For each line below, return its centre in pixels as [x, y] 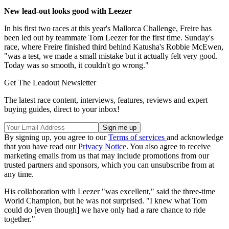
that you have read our [41, 146]
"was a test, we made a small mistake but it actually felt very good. [111, 56]
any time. [19, 174]
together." [20, 219]
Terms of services [138, 137]
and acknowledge [195, 137]
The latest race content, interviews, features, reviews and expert [106, 100]
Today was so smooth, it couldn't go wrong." [76, 65]
